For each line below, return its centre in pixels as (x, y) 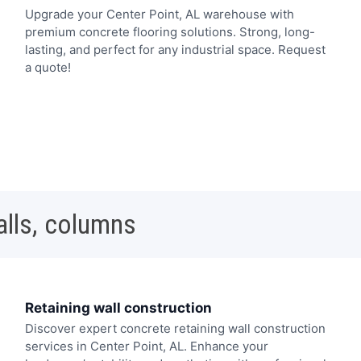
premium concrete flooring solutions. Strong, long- (170, 31)
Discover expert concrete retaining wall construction (175, 329)
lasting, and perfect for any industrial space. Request (175, 49)
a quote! (48, 67)
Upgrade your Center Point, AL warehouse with (159, 14)
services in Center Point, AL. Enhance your (146, 346)
